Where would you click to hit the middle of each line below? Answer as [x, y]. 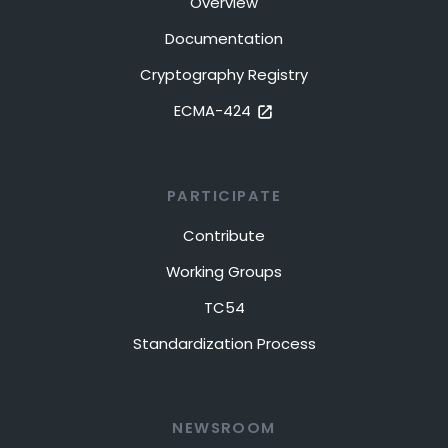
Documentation [224, 39]
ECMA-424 [214, 111]
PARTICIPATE [224, 196]
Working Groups [224, 272]
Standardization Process [224, 344]
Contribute [224, 236]
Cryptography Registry [224, 75]
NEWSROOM [224, 428]
